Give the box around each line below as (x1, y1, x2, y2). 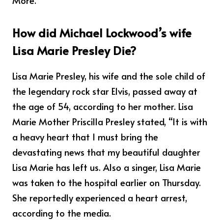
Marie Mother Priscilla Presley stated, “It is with (12, 114, 207, 128)
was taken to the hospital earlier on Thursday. (12, 175, 201, 189)
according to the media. (12, 206, 111, 219)
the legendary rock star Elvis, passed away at (12, 84, 197, 97)
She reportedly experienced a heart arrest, (12, 191, 187, 204)
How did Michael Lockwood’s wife (12, 24, 192, 41)
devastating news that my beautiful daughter (12, 145, 200, 158)
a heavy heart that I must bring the (12, 130, 158, 143)
